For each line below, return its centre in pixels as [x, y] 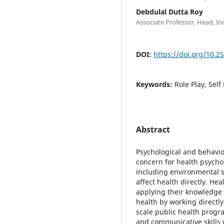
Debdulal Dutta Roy [169, 11]
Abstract [153, 129]
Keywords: [155, 84]
